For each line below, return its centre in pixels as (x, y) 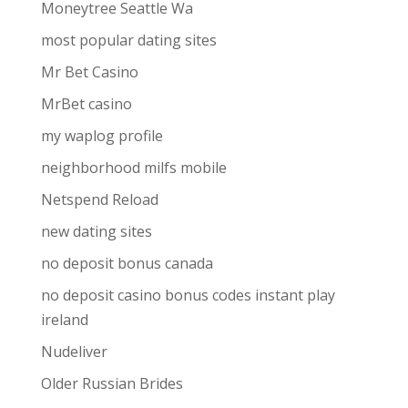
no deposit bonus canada (127, 263)
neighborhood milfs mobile (133, 168)
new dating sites (96, 231)
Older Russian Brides (112, 383)
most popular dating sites (128, 40)
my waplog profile (102, 136)
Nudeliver (74, 352)
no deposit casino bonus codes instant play (188, 295)
